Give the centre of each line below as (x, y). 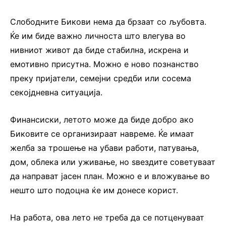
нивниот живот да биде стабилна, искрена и (99, 50)
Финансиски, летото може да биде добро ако (102, 119)
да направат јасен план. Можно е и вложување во (110, 176)
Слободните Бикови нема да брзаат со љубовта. (108, 21)
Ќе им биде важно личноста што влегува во (98, 36)
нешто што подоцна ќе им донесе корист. (94, 190)
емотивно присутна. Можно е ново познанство (104, 64)
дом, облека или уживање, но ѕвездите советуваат (113, 162)
